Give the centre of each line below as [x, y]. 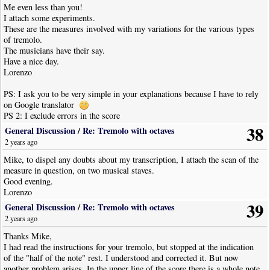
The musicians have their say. [55, 51]
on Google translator [42, 105]
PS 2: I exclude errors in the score [62, 116]
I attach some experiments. [50, 18]
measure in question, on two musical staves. [79, 170]
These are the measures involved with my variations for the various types [129, 29]
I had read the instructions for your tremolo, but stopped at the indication [129, 246]
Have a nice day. [32, 61]
